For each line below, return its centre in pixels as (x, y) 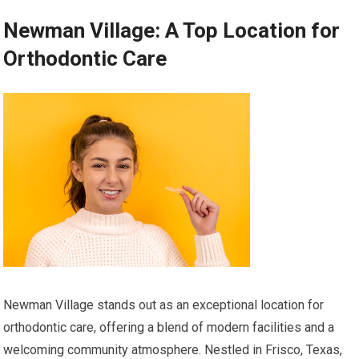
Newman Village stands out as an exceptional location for (164, 305)
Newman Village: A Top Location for (172, 31)
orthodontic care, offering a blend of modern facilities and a (169, 328)
